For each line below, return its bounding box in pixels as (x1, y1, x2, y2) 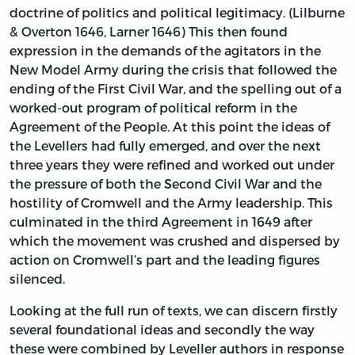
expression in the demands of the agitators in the (10, 42, 321, 58)
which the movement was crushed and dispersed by (10, 232, 340, 248)
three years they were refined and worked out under (10, 156, 334, 172)
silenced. (10, 270, 65, 286)
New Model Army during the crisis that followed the (10, 61, 337, 77)
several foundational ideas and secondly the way (10, 321, 315, 337)
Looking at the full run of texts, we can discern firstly (10, 302, 338, 318)
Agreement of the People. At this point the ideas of (10, 118, 330, 134)
